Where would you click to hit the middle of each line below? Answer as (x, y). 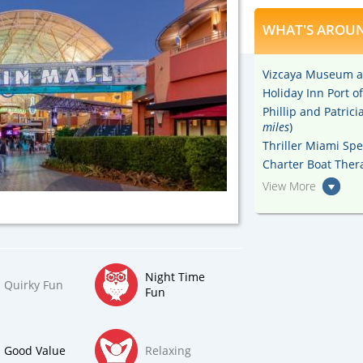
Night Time (175, 277)
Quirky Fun (34, 284)
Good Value (35, 350)
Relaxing (168, 350)
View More (289, 186)
